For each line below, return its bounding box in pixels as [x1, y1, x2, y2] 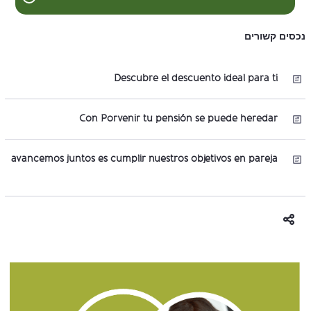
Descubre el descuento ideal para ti [119, 72, 283, 85]
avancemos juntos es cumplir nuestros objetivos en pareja [17, 153, 283, 165]
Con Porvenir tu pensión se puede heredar [85, 112, 283, 125]
